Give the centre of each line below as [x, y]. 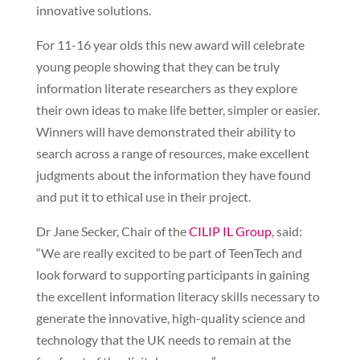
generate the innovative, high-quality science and [170, 318]
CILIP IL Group [230, 231]
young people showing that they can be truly [157, 66]
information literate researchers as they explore [166, 88]
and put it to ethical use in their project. [143, 196]
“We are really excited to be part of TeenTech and [169, 253]
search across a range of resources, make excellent [172, 153]
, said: [286, 231]
